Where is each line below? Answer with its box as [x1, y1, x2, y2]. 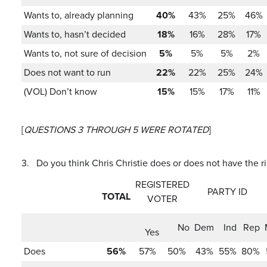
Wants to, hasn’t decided [24, 27, 126, 41]
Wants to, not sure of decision [24, 46, 147, 60]
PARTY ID [207, 185, 247, 198]
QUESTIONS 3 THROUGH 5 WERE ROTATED [24, 123, 209, 136]
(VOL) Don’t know [24, 85, 97, 98]
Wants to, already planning [24, 8, 133, 22]
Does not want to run [24, 66, 111, 79]
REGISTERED [135, 178, 190, 191]
